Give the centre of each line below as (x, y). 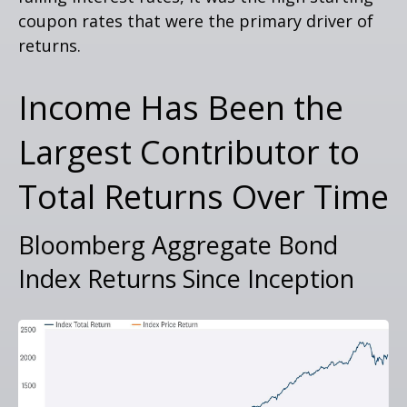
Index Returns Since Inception (186, 278)
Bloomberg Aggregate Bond (178, 244)
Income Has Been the (181, 107)
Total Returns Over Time (203, 196)
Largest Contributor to (189, 152)
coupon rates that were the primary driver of (196, 20)
